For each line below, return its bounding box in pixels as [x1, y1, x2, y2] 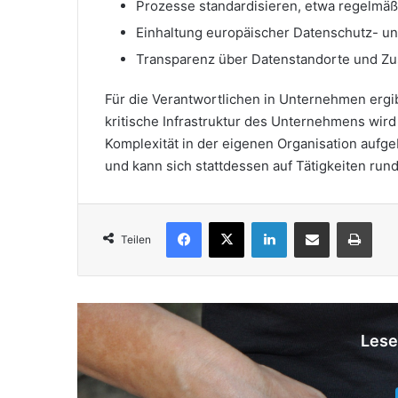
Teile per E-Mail [329, 213, 351, 228]
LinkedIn [286, 213, 332, 228]
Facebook [201, 213, 255, 228]
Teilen [121, 232, 151, 246]
